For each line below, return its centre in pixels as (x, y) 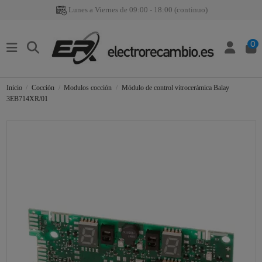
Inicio (14, 88)
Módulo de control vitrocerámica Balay (175, 88)
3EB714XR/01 (27, 99)
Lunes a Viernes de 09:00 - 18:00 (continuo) (137, 10)
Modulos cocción (88, 88)
